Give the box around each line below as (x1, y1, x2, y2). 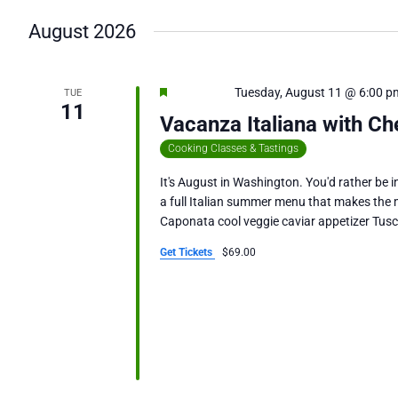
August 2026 (28, 20, 136, 44)
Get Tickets (159, 246, 215, 259)
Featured (172, 85, 225, 100)
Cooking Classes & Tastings (167, 142, 298, 155)
